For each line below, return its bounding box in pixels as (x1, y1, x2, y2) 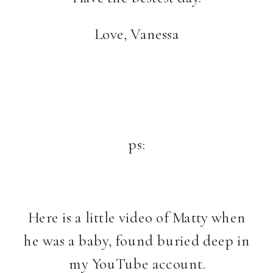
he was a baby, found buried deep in (24, 231, 250, 250)
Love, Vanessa (94, 24, 179, 44)
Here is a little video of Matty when (28, 208, 246, 227)
